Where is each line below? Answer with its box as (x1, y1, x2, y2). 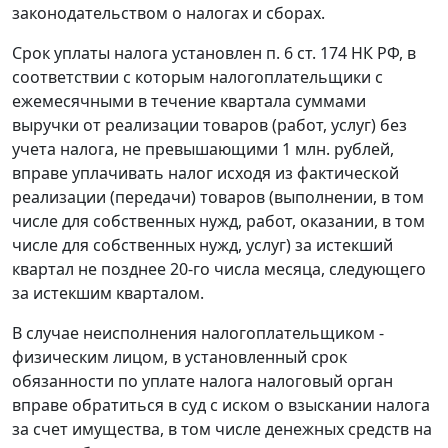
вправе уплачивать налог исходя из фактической (12, 162, 399, 185)
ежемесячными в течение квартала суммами (12, 90, 366, 113)
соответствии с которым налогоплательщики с (12, 66, 383, 89)
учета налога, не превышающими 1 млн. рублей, (12, 138, 394, 161)
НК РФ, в (347, 42, 416, 65)
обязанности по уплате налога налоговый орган (12, 370, 393, 393)
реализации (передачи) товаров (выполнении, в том (12, 186, 424, 209)
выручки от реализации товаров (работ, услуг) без (12, 114, 407, 137)
